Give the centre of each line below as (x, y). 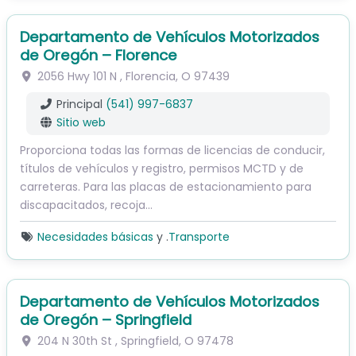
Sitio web (81, 123)
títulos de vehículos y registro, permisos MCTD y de (162, 169)
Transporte (199, 237)
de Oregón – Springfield (106, 320)
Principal (79, 104)
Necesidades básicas (95, 237)
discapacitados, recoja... (86, 205)
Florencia (150, 77)
